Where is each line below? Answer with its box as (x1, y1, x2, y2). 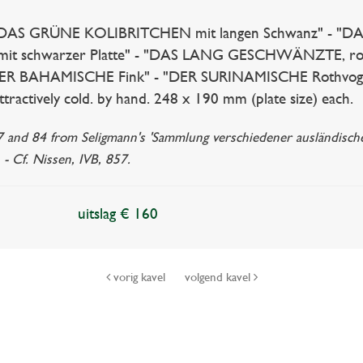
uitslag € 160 (78, 205, 159, 222)
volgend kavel (184, 270, 254, 284)
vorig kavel (109, 270, 169, 284)
